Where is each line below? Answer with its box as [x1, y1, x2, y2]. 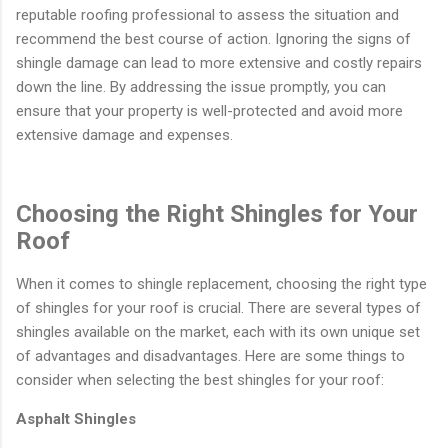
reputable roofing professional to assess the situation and [16, 5, 399, 24]
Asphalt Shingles [16, 409, 136, 428]
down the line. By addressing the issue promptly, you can [16, 77, 386, 96]
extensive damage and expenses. [16, 125, 233, 144]
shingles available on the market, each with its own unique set [16, 322, 420, 341]
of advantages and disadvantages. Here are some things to [16, 346, 405, 365]
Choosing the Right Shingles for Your [16, 199, 418, 228]
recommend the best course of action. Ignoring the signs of [16, 29, 411, 48]
